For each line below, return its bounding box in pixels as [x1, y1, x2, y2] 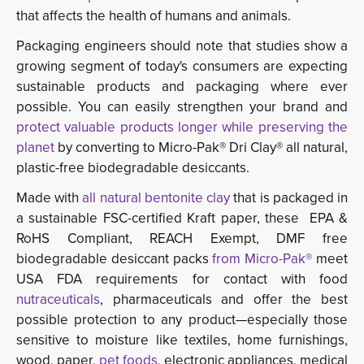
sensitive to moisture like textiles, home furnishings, [16, 330, 348, 351]
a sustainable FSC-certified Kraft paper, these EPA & [16, 208, 348, 229]
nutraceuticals [16, 289, 100, 310]
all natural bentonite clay [82, 188, 231, 209]
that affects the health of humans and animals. [16, 6, 291, 27]
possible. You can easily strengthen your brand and [16, 97, 348, 118]
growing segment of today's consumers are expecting [16, 56, 348, 77]
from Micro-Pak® [212, 249, 317, 270]
